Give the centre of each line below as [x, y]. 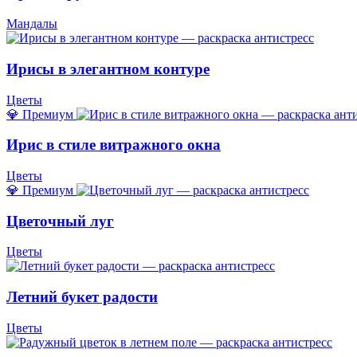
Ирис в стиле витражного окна [114, 145]
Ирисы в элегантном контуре [108, 69]
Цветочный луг [60, 221]
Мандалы [32, 24]
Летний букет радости [82, 297]
